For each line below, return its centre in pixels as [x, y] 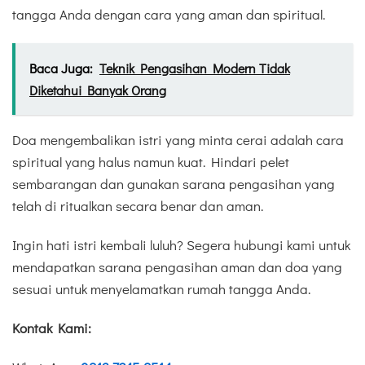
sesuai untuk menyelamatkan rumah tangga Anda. [161, 288]
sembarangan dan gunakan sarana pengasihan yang [174, 183]
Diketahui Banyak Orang [98, 90]
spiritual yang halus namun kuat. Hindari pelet [151, 161]
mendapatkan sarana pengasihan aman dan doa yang [177, 266]
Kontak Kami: [52, 328]
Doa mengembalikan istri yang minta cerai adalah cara [178, 139]
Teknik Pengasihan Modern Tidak [195, 68]
